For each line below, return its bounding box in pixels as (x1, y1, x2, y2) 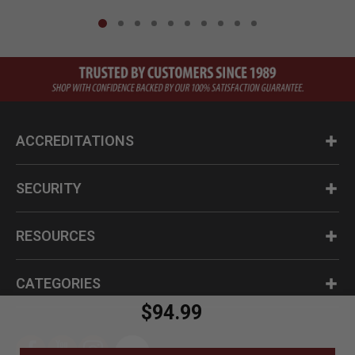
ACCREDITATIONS (16, 132, 134, 149)
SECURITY (16, 179, 82, 197)
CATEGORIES (16, 274, 101, 292)
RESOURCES (16, 227, 95, 244)
